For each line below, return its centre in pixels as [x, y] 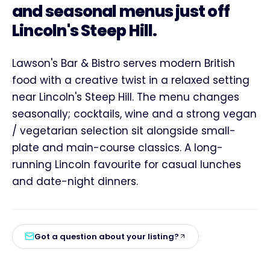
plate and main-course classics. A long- [118, 147]
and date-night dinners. [75, 181]
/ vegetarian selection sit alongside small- [124, 130]
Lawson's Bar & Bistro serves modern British [124, 63]
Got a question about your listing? [107, 236]
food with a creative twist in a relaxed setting [131, 80]
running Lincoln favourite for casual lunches [127, 164]
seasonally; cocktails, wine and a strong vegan [134, 114]
